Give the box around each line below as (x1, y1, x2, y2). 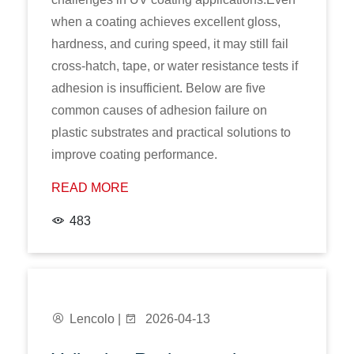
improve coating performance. (51, 148, 217, 161)
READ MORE (51, 181, 129, 194)
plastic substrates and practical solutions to (51, 126, 291, 139)
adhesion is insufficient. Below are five (51, 81, 265, 95)
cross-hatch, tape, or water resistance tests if (51, 59, 298, 73)
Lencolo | (70, 312, 124, 326)
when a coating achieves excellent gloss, (51, 15, 281, 28)
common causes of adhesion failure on (51, 104, 267, 117)
